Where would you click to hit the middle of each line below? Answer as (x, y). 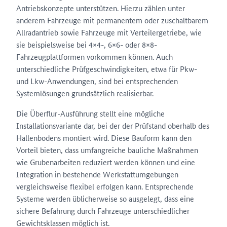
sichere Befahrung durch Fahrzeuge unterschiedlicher (103, 211)
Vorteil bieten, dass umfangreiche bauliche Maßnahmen (107, 150)
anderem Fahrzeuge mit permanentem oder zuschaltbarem (112, 20)
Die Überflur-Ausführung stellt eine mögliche (90, 113)
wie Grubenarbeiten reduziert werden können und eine (106, 162)
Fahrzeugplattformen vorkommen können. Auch (94, 56)
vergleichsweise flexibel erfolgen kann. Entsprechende (105, 186)
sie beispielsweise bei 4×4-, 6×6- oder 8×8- (87, 44)
